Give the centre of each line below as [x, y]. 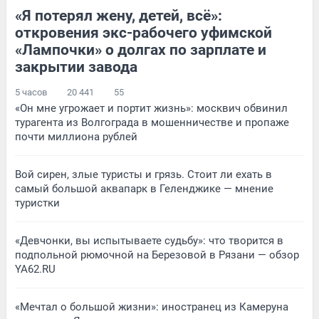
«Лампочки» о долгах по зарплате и [141, 50]
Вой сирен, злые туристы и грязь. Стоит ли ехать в [143, 175]
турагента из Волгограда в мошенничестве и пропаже [152, 123]
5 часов [31, 93]
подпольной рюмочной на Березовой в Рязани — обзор [157, 255]
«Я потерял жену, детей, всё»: [119, 16]
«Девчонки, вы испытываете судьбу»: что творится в [149, 241]
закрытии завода [76, 67]
